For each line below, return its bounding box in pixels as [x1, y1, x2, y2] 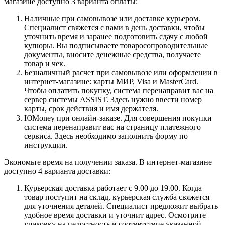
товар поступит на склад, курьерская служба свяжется [24, 192, 209, 201]
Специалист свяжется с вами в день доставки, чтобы [24, 23, 205, 32]
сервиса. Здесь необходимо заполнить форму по [24, 131, 188, 140]
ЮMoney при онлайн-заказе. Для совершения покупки [24, 113, 212, 122]
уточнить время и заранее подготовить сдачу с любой [24, 32, 208, 41]
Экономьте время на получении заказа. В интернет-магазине [4, 157, 212, 166]
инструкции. [24, 140, 68, 149]
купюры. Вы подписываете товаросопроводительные [24, 41, 208, 50]
